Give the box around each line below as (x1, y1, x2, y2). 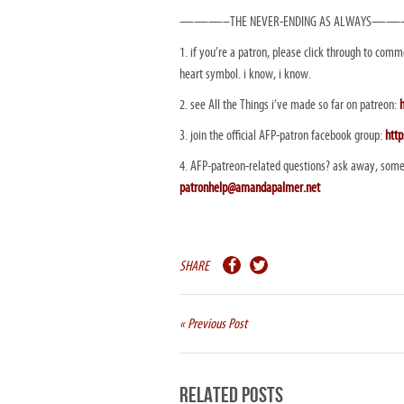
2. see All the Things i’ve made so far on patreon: (179, 96, 399, 113)
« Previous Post (179, 316, 247, 332)
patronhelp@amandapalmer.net (179, 179, 320, 196)
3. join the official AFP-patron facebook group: (179, 127, 385, 143)
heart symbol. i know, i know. (179, 66, 311, 82)
